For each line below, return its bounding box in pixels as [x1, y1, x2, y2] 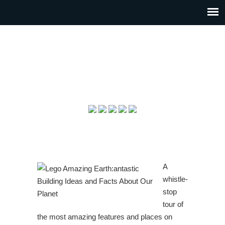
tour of [163, 200, 183, 208]
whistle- [163, 175, 188, 183]
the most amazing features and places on [37, 212, 172, 221]
